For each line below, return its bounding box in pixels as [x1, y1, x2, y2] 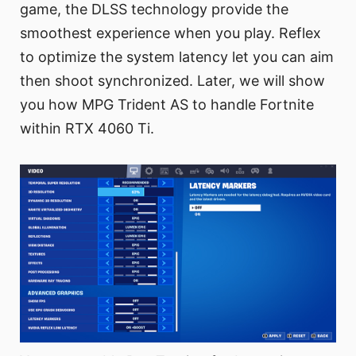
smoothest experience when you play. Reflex [20, 25, 321, 42]
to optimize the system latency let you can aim [20, 48, 334, 66]
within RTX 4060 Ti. [20, 120, 154, 137]
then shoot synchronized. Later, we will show [20, 72, 325, 90]
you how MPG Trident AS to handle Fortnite [20, 96, 314, 114]
